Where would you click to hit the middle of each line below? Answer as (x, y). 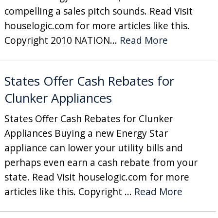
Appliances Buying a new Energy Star (86, 133)
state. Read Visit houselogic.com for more (97, 177)
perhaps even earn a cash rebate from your (101, 162)
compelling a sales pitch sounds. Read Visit (98, 11)
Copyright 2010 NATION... (62, 40)
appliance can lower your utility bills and (93, 147)
